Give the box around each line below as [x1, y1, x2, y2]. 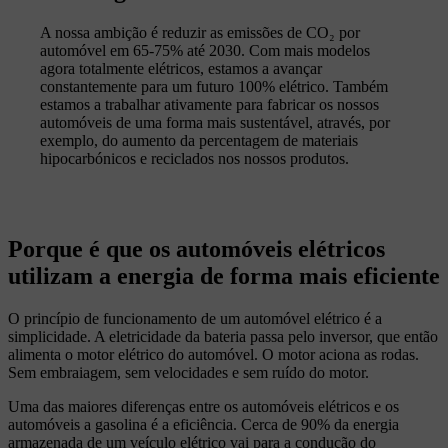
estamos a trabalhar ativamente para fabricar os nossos [40, 96, 379, 114]
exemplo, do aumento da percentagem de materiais [40, 132, 358, 150]
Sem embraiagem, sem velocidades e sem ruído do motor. [8, 364, 369, 382]
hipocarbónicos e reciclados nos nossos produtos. [40, 150, 349, 168]
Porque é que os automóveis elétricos [8, 236, 385, 263]
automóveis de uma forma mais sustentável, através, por [40, 114, 390, 132]
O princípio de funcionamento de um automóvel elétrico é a [8, 310, 382, 328]
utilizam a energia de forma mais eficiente [8, 263, 440, 290]
